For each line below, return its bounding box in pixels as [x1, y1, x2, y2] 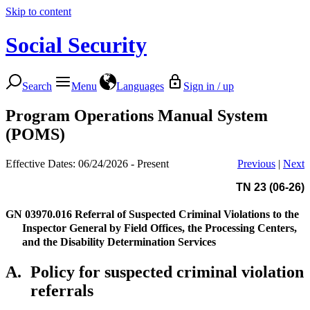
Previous [237, 157, 275, 170]
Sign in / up [183, 80, 234, 92]
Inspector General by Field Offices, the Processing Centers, [22, 221, 297, 234]
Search [22, 80, 52, 92]
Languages [116, 80, 164, 92]
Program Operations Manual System [6, 106, 268, 125]
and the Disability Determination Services [22, 235, 216, 248]
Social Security [6, 33, 147, 58]
